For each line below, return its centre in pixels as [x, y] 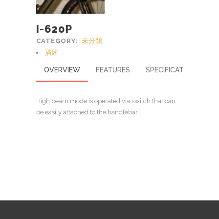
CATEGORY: [58, 41]
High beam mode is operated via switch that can [106, 101]
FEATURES [113, 70]
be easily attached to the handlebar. [88, 112]
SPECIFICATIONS [173, 70]
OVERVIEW [62, 70]
